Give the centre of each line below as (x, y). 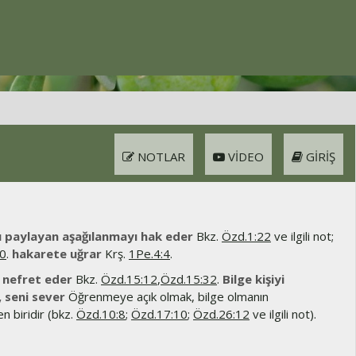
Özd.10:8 (101, 314)
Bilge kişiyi (253, 279)
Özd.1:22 (246, 236)
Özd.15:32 (189, 279)
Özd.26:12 (221, 314)
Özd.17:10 (159, 314)
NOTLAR (160, 157)
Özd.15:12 (129, 279)
